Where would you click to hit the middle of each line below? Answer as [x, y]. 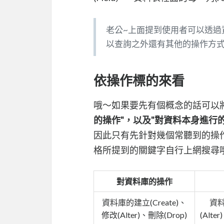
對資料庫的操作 [144, 181]
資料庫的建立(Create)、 [144, 202]
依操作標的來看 [139, 80]
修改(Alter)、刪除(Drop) [144, 214]
